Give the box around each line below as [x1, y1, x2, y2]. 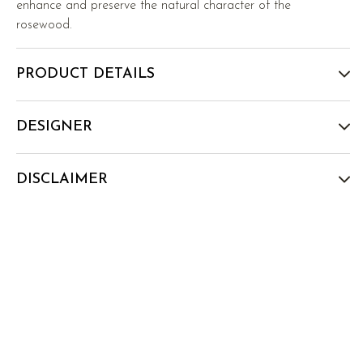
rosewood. [16, 19, 73, 32]
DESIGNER [16, 119, 93, 135]
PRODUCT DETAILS [16, 66, 156, 83]
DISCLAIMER [16, 172, 109, 188]
